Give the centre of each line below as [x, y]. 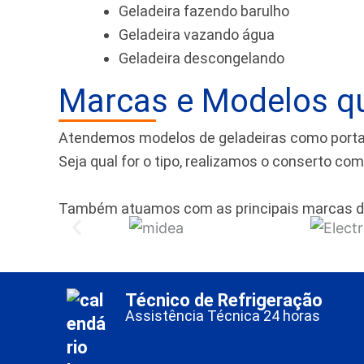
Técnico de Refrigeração [224, 301]
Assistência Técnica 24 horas [224, 315]
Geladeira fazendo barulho [204, 11]
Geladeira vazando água [197, 35]
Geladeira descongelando [201, 58]
